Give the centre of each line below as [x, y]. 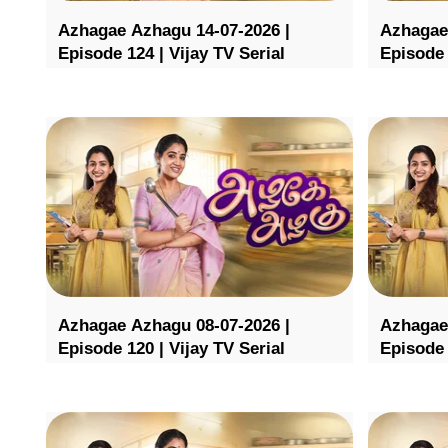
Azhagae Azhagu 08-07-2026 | [174, 326]
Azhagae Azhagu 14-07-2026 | [174, 30]
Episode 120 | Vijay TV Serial [171, 349]
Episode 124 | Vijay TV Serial [171, 53]
